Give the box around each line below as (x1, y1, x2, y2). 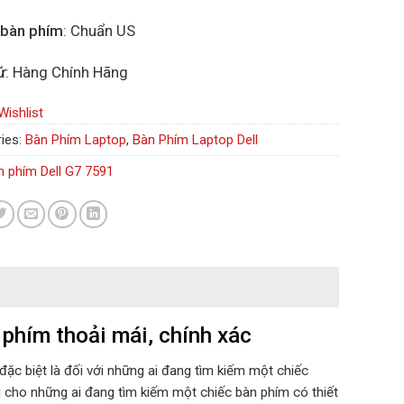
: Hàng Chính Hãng (5, 63, 128, 82)
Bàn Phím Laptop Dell (133, 131, 258, 148)
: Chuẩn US (63, 22, 135, 41)
